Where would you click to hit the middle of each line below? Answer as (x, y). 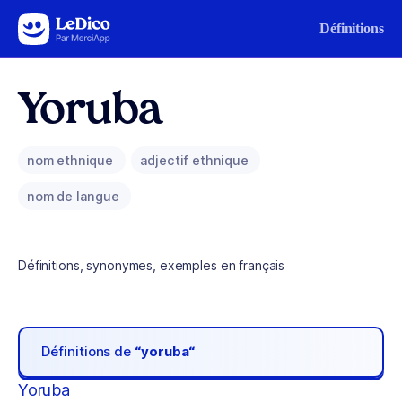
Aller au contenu (68, 25)
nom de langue (75, 196)
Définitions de (88, 352)
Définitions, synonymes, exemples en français (152, 265)
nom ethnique (72, 160)
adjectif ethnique (196, 160)
